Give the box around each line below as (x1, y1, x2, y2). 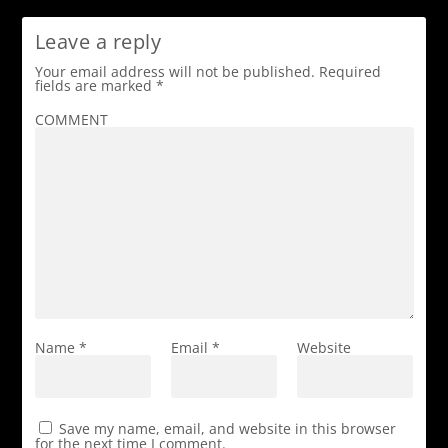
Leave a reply (34, 28, 161, 56)
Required (318, 62, 381, 82)
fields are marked (34, 76, 156, 96)
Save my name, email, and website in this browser (58, 419, 396, 439)
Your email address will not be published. (34, 62, 315, 82)
